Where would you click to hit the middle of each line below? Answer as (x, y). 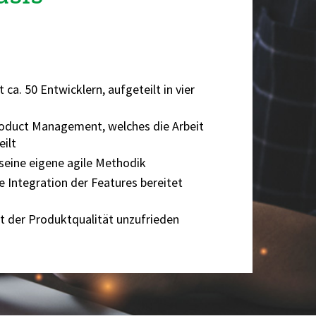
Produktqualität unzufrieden (103, 219)
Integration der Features (74, 182)
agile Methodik (106, 163)
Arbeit (188, 126)
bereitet (161, 182)
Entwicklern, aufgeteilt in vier (117, 89)
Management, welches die (102, 126)
